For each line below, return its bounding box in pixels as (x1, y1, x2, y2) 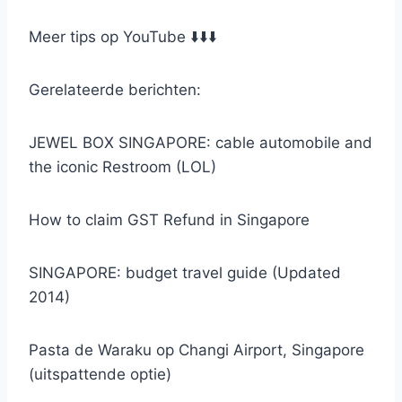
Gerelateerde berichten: (29, 80, 201, 99)
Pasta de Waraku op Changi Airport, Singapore (29, 340, 364, 359)
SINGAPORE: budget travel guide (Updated (29, 263, 341, 282)
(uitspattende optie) (29, 364, 171, 383)
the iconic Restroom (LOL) (29, 157, 216, 176)
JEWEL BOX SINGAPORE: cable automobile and (29, 133, 372, 152)
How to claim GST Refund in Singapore (29, 210, 310, 229)
